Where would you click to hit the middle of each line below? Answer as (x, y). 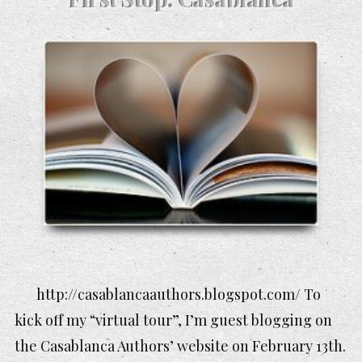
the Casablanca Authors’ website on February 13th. (180, 345)
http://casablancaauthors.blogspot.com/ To (179, 294)
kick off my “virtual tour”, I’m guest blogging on (173, 320)
